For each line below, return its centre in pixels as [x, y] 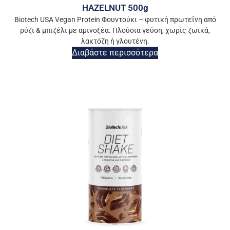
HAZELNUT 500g [115, 8]
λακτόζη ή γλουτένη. [115, 41]
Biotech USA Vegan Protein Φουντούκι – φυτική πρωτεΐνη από [115, 20]
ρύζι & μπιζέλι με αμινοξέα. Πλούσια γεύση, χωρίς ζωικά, [115, 31]
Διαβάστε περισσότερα [115, 53]
